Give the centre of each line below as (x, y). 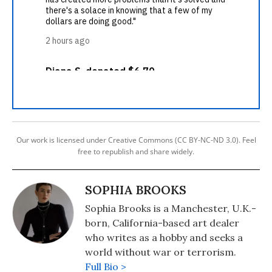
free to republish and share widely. (136, 151)
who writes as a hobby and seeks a (164, 237)
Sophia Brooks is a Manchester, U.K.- (171, 208)
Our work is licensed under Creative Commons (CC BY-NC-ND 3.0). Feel (136, 140)
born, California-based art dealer (162, 223)
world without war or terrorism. (161, 252)
